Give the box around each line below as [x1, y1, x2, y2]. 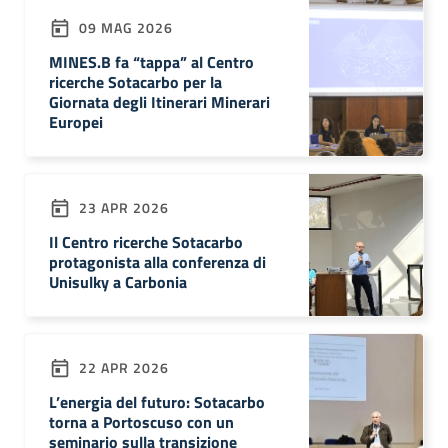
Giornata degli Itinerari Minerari [49, 90, 270, 114]
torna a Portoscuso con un [49, 410, 234, 434]
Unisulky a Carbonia [49, 270, 187, 294]
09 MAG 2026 [75, 16, 173, 38]
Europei [49, 110, 103, 134]
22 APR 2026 [75, 356, 169, 378]
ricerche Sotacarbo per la [49, 70, 222, 94]
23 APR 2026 [75, 196, 169, 218]
